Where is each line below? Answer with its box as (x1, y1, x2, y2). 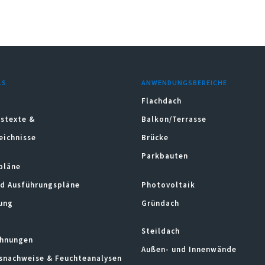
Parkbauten (141, 150, 188, 161)
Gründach (141, 198, 179, 208)
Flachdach (141, 95, 182, 106)
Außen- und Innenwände (141, 244, 237, 254)
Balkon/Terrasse (141, 114, 206, 124)
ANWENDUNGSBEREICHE (141, 77, 227, 87)
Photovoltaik (141, 179, 195, 190)
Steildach (141, 225, 180, 236)
